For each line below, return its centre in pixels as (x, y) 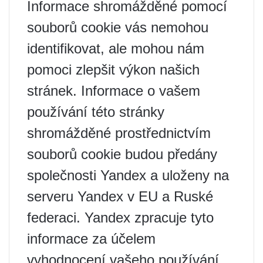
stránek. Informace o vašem (114, 91)
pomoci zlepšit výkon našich (113, 70)
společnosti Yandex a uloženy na (128, 176)
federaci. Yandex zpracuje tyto (120, 218)
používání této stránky (96, 112)
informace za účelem (91, 239)
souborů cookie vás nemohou (118, 28)
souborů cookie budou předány (122, 154)
